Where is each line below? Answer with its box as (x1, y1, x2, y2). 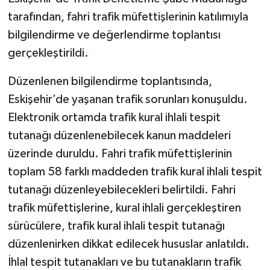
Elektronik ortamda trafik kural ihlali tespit (7, 111, 221, 124)
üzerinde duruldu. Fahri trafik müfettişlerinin (7, 148, 232, 160)
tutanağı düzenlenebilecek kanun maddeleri (7, 130, 231, 142)
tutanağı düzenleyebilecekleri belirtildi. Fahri (7, 184, 236, 196)
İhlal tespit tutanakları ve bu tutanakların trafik (7, 256, 241, 269)
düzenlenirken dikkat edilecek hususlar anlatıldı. (7, 238, 250, 251)
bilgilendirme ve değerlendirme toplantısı (7, 29, 221, 42)
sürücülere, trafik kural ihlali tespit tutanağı (7, 220, 225, 233)
